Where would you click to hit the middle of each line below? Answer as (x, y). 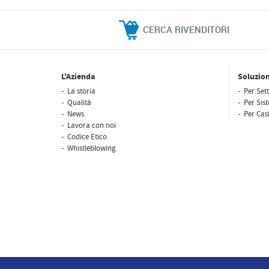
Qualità (79, 103)
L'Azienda (78, 77)
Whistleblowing (92, 148)
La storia (81, 91)
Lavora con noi (92, 125)
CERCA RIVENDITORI (186, 29)
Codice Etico (87, 137)
